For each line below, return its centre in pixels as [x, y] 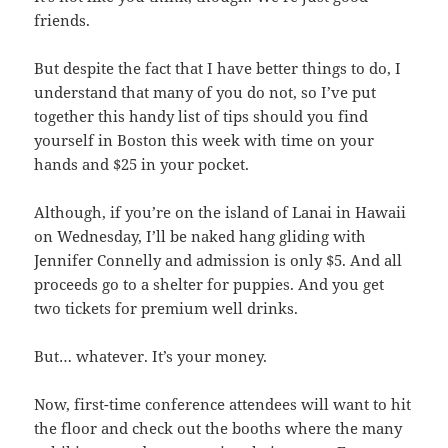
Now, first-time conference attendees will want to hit [223, 404]
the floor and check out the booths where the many [218, 428]
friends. [62, 20]
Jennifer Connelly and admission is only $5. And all [218, 260]
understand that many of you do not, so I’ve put [205, 92]
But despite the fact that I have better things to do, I [218, 68]
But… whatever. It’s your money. [151, 356]
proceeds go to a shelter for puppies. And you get [209, 284]
